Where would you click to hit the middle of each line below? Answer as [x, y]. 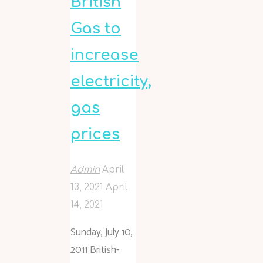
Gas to [96, 29]
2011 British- [95, 250]
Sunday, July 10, [102, 232]
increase [104, 55]
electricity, [111, 82]
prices [95, 135]
